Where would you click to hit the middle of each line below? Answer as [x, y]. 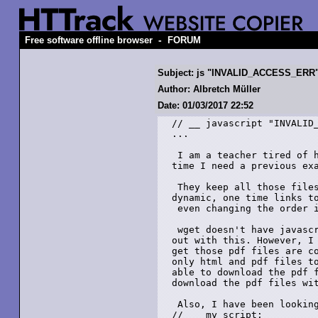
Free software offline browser [89, 40]
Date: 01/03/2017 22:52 [205, 105]
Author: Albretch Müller [209, 89]
